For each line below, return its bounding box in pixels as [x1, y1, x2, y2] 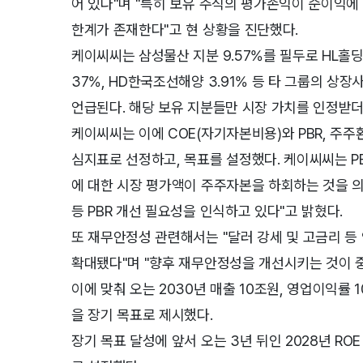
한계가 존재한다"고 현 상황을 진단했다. [71, 20, 302, 38]
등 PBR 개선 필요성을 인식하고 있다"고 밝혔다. [71, 202, 347, 220]
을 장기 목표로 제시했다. [71, 305, 217, 323]
